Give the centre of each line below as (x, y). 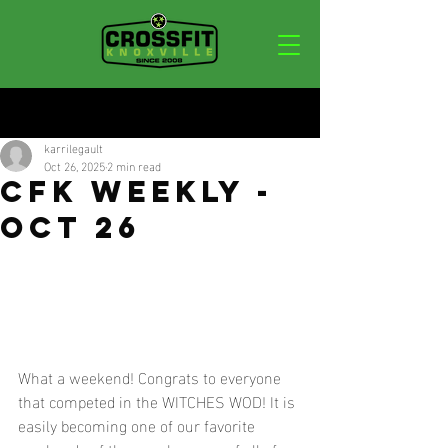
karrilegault (73, 147)
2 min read (134, 165)
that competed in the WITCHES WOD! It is (158, 400)
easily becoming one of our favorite (138, 424)
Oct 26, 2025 (74, 165)
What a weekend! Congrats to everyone (151, 376)
